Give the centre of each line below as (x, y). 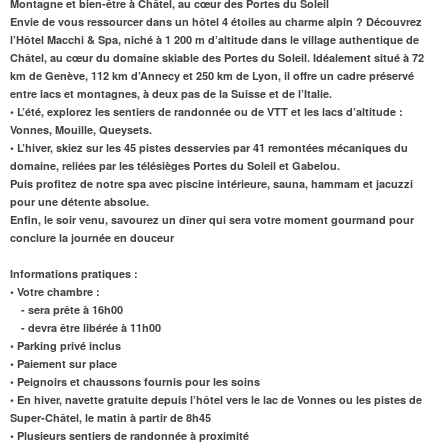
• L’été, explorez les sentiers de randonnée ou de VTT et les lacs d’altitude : (206, 112)
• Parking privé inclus (65, 346)
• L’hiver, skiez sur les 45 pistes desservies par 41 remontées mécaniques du (209, 148)
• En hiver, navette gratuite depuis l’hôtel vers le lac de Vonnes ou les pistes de (216, 400)
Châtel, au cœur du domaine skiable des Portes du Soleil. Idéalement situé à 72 (217, 58)
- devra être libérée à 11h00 (85, 328)
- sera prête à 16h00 (66, 310)
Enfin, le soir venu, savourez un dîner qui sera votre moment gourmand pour (212, 220)
